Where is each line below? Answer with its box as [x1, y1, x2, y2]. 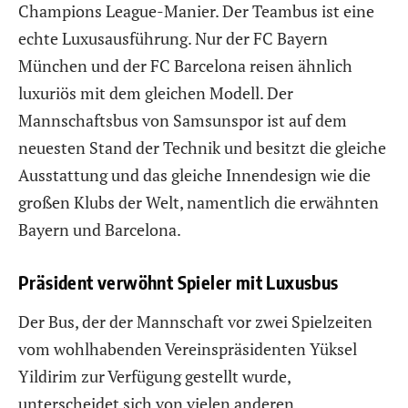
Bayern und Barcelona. [18, 218, 181, 240]
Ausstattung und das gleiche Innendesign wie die [18, 163, 371, 186]
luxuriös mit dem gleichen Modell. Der [18, 81, 293, 104]
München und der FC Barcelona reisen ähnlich [18, 54, 352, 76]
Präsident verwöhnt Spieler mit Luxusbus [18, 270, 339, 293]
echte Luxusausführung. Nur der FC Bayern [18, 26, 328, 49]
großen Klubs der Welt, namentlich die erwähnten [18, 190, 379, 213]
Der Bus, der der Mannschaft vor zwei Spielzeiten [18, 311, 372, 333]
